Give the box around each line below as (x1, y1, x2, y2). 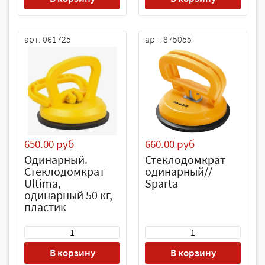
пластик (24, 199, 66, 214)
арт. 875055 (145, 33, 192, 45)
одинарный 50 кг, (24, 188, 112, 202)
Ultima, (24, 176, 61, 190)
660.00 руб (145, 137, 195, 151)
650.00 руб (24, 137, 74, 151)
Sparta (145, 176, 178, 190)
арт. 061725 (24, 33, 71, 45)
